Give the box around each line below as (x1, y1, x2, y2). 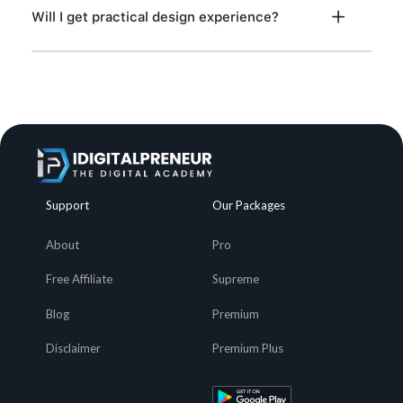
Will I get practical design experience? (31, 8, 279, 25)
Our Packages (212, 198, 285, 213)
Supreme (212, 272, 259, 287)
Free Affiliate (45, 272, 112, 287)
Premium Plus (212, 341, 283, 356)
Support (45, 198, 89, 213)
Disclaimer (45, 341, 101, 356)
